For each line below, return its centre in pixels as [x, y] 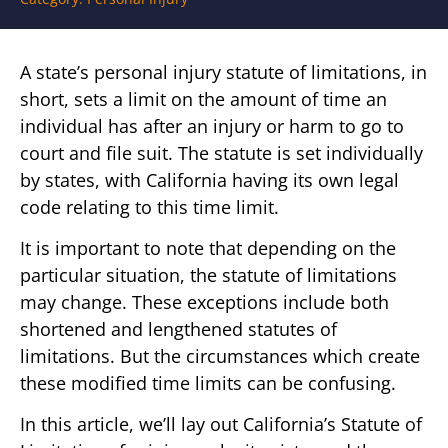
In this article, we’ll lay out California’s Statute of [221, 424]
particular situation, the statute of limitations [208, 274]
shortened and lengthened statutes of [178, 328]
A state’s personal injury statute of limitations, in [223, 71]
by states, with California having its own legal [209, 179]
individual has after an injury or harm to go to [212, 125]
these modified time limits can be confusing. [208, 382]
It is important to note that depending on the [208, 247]
